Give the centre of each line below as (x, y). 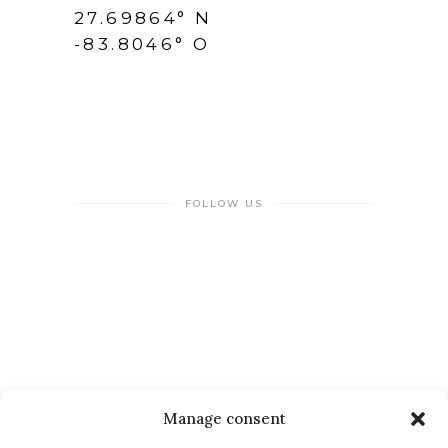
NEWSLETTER (224, 406)
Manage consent (224, 418)
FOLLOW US (224, 203)
